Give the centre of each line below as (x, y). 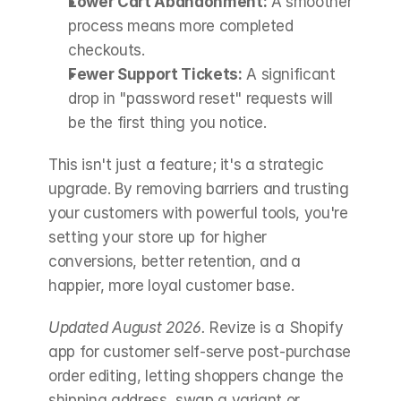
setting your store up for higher (158, 238)
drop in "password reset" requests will (201, 99)
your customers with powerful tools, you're (198, 213)
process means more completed (181, 26)
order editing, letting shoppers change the (196, 376)
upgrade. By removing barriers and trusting (199, 189)
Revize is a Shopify (274, 328)
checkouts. (107, 51)
